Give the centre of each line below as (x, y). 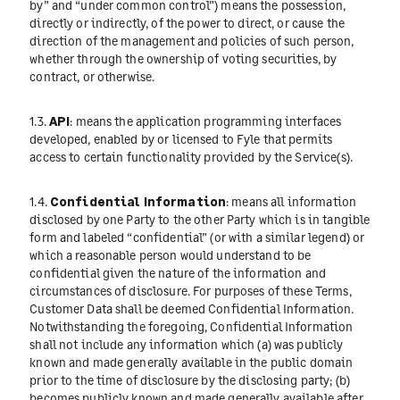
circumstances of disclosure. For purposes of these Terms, (191, 291)
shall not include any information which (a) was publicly (187, 345)
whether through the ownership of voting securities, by (183, 58)
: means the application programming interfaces (206, 121)
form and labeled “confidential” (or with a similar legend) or (197, 237)
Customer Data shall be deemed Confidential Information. (192, 309)
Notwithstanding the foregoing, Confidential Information (192, 327)
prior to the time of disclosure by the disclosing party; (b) (190, 380)
